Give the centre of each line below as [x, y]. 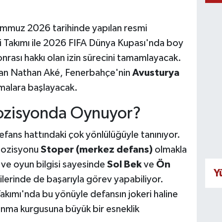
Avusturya [156, 73]
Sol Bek [124, 165]
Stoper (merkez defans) [96, 150]
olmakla [169, 150]
